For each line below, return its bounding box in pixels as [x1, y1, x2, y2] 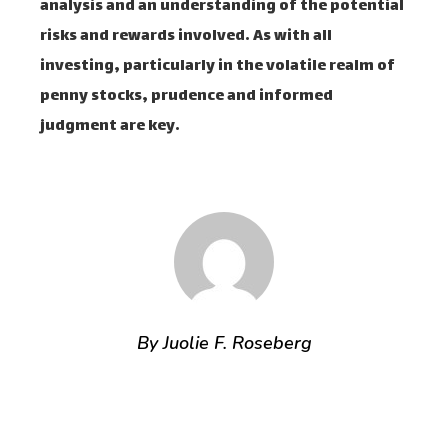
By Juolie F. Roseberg [136, 331, 312, 355]
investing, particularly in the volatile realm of [40, 53, 395, 80]
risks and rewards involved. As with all [40, 23, 332, 50]
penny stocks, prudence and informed [40, 83, 333, 110]
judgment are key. [40, 113, 180, 140]
